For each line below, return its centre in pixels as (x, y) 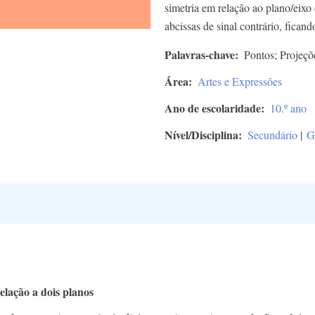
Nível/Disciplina (201, 134)
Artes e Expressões (240, 81)
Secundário (272, 134)
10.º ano (288, 108)
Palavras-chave (200, 54)
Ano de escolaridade (213, 108)
